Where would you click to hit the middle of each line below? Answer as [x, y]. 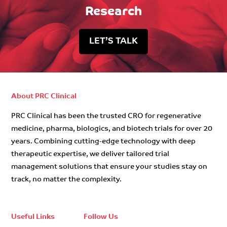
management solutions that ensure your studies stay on [109, 167]
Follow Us [101, 217]
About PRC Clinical [44, 96]
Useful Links [33, 217]
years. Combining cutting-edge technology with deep [104, 141]
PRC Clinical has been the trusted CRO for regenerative [106, 116]
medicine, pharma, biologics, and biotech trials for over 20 [112, 129]
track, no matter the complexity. [67, 179]
